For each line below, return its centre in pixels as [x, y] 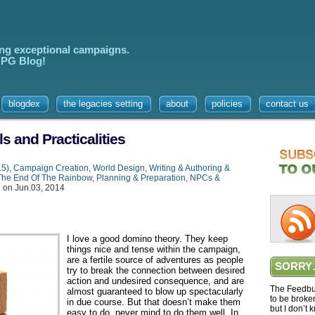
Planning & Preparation [141, 178]
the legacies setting [103, 104]
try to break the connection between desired [156, 270]
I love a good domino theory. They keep [147, 239]
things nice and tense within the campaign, [154, 249]
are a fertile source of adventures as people [155, 260]
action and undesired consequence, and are [155, 281]
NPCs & [205, 178]
